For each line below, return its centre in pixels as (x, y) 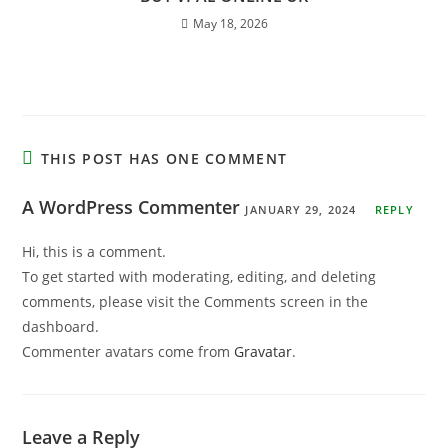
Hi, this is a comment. (94, 251)
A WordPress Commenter (131, 207)
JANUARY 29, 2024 (301, 209)
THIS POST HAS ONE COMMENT (164, 158)
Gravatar (263, 351)
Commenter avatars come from (128, 351)
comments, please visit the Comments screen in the (195, 301)
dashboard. (61, 326)
